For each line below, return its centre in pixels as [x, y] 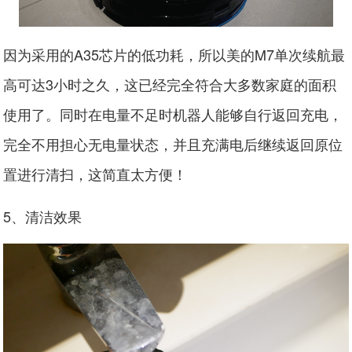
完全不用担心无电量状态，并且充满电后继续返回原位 [173, 143]
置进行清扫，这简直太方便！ [95, 173]
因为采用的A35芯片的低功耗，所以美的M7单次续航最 [174, 54]
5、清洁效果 [43, 216]
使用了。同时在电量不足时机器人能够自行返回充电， [173, 114]
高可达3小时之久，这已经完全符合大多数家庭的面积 [170, 84]
